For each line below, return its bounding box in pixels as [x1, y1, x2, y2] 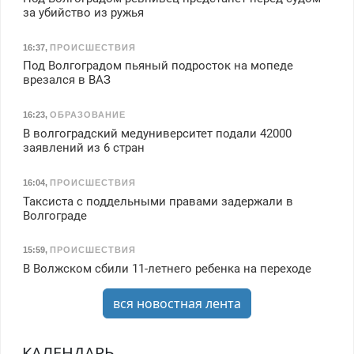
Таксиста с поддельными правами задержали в [22, 194, 293, 209]
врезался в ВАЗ [22, 73, 111, 88]
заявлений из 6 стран [22, 141, 145, 155]
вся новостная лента [113, 295, 241, 313]
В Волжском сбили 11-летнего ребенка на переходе [22, 262, 311, 277]
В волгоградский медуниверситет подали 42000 [22, 126, 292, 141]
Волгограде [22, 208, 87, 223]
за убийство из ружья [22, 5, 144, 20]
